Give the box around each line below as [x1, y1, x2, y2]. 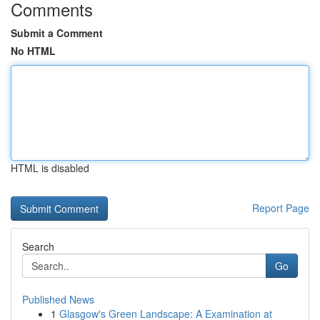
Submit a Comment [11, 26, 103, 40]
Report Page [252, 201, 309, 215]
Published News [22, 292, 94, 306]
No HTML [11, 44, 56, 58]
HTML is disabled [11, 161, 89, 175]
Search [22, 239, 54, 254]
